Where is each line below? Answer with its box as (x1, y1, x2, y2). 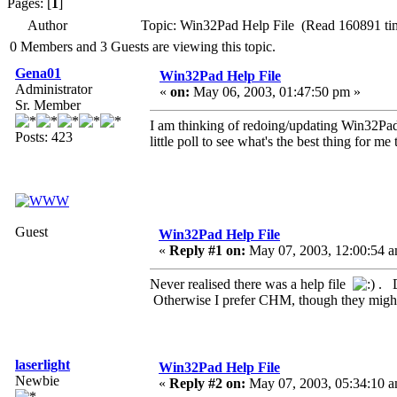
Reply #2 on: (169, 376, 245, 392)
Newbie (15, 373, 59, 389)
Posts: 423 (15, 129, 73, 145)
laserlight (15, 357, 70, 373)
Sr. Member (15, 97, 81, 113)
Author (27, 18, 67, 34)
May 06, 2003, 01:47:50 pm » (190, 84, 361, 100)
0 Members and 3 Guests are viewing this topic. (10, 39, 276, 55)
